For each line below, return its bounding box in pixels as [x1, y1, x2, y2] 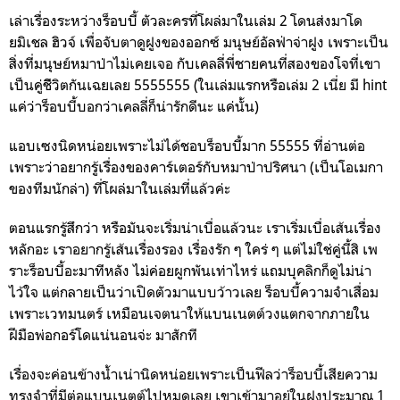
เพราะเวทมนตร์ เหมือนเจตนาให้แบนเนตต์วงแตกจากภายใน [9, 304, 373, 323]
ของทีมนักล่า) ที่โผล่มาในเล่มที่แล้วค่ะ [9, 179, 234, 198]
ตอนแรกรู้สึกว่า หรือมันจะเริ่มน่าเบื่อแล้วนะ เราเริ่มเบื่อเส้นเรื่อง [9, 219, 381, 237]
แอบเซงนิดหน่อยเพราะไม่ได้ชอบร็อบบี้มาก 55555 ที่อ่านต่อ [9, 137, 365, 155]
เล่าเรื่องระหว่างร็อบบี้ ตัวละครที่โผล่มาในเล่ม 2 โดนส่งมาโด [9, 12, 362, 30]
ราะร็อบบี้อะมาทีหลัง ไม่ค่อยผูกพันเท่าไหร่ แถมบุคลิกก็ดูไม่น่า [9, 262, 371, 280]
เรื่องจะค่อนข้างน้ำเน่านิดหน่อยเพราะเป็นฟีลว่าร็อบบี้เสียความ [9, 365, 378, 384]
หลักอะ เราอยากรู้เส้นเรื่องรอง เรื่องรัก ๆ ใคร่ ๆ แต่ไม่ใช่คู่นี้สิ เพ [9, 240, 378, 259]
